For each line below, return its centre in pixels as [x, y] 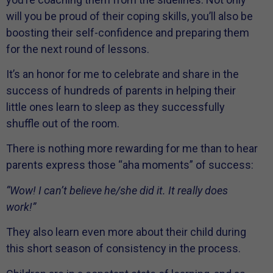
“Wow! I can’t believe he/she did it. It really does [117, 190]
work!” [21, 207]
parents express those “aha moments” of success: [130, 165]
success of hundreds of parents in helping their [121, 91]
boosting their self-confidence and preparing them [128, 32]
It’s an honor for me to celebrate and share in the [122, 74]
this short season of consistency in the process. [123, 249]
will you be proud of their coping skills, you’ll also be [129, 16]
